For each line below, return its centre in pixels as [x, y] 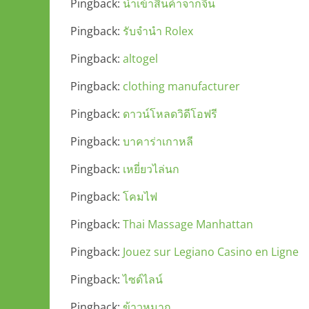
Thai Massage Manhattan [188, 224]
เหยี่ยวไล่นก [151, 169]
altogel [140, 59]
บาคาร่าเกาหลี [158, 141]
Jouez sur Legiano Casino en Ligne [211, 252]
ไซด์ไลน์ [143, 279]
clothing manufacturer [181, 86]
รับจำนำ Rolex [158, 31]
